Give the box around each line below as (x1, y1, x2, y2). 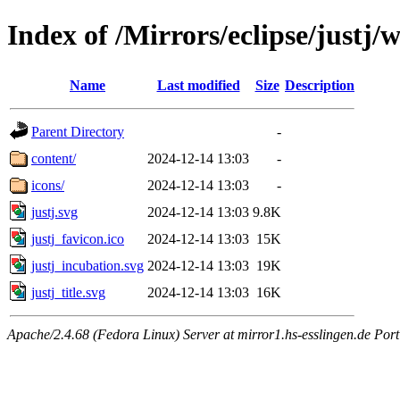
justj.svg (31, 204, 78, 220)
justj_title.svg (31, 284, 105, 300)
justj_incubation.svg (31, 257, 144, 273)
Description (285, 77, 354, 93)
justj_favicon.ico (31, 230, 124, 246)
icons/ (31, 177, 64, 193)
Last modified (156, 77, 240, 93)
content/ (31, 150, 76, 166)
